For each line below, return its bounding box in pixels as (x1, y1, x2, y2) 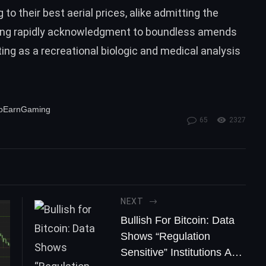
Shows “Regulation (120, 230, 210, 242)
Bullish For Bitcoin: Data (120, 214, 235, 226)
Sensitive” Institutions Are (120, 246, 241, 258)
